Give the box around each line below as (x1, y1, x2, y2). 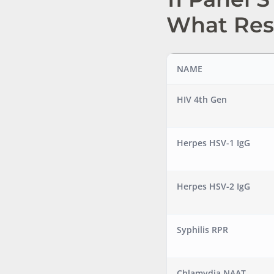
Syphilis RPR (177, 224, 228, 235)
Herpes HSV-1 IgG (177, 137, 250, 149)
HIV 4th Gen (177, 94, 227, 105)
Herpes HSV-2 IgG (177, 180, 250, 192)
